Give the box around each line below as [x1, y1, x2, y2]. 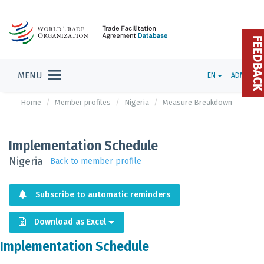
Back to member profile [50, 156, 141, 166]
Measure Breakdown [163, 98, 232, 107]
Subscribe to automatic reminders [35, 190, 170, 200]
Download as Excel [34, 217, 108, 227]
